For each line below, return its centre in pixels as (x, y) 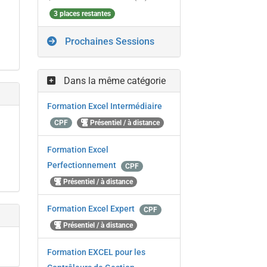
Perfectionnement (83, 165)
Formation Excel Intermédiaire (105, 106)
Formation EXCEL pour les (97, 252)
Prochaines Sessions (109, 42)
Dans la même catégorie (114, 81)
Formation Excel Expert (92, 209)
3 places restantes (83, 13)
